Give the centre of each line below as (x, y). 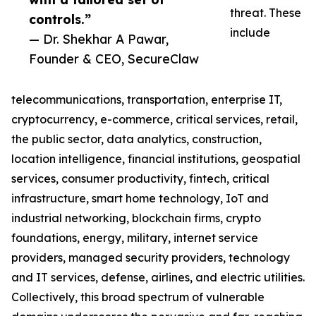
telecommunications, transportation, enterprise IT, (147, 100)
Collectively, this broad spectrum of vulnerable (138, 297)
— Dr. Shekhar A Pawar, (99, 39)
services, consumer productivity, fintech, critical (140, 179)
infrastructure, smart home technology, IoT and (140, 199)
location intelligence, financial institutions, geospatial (156, 159)
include (250, 33)
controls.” (60, 19)
